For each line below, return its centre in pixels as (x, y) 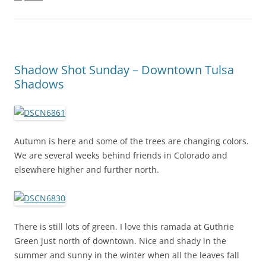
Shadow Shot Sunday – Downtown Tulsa (124, 70)
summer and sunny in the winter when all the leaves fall (127, 255)
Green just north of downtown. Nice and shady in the (120, 241)
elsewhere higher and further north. (87, 170)
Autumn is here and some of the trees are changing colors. (132, 141)
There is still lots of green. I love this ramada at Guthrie (124, 227)
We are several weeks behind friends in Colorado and (121, 156)
